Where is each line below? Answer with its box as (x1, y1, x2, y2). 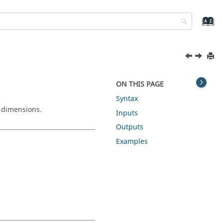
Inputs (116, 108, 138, 118)
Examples (116, 136, 148, 147)
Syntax (116, 93, 138, 104)
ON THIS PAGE (116, 79, 164, 90)
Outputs (116, 122, 144, 133)
